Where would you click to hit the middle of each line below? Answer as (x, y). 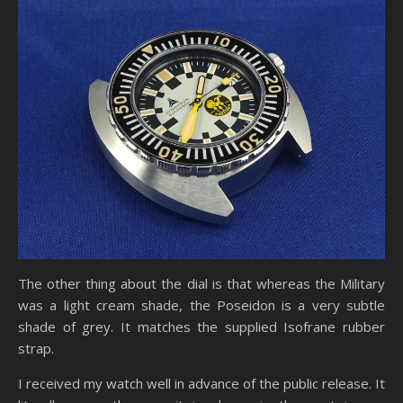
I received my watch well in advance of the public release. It (201, 383)
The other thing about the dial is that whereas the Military (201, 283)
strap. (36, 348)
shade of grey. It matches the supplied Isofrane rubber (201, 326)
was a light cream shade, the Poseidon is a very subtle (201, 304)
